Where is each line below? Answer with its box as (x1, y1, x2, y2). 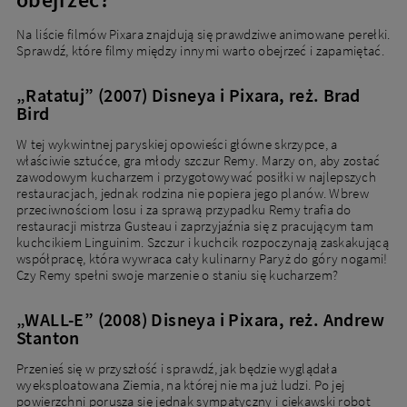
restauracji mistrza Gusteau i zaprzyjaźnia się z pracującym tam (16, 217, 373, 235)
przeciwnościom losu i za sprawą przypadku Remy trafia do (16, 201, 352, 219)
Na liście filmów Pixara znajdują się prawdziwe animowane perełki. (16, 25, 391, 44)
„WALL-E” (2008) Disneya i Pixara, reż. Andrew (16, 308, 384, 332)
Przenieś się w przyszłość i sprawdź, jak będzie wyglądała (16, 360, 338, 378)
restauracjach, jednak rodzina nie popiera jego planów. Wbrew (16, 184, 369, 203)
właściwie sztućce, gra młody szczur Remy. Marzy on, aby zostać (16, 152, 381, 170)
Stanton (16, 326, 80, 350)
